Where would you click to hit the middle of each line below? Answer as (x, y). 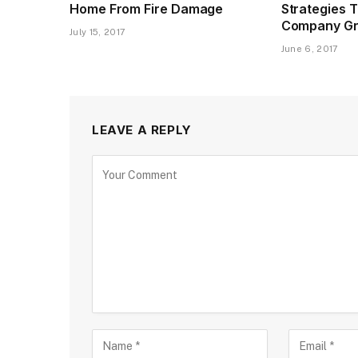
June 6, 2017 (310, 48)
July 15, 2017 (98, 32)
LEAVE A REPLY (142, 129)
